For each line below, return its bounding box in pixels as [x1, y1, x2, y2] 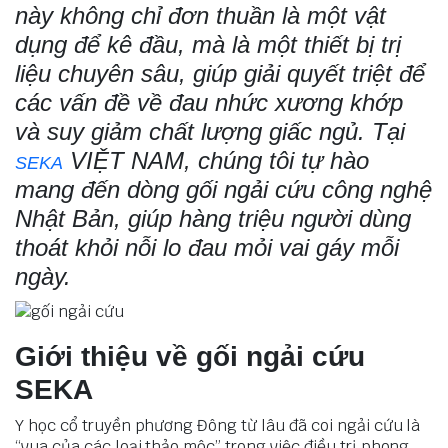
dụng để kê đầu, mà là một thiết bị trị [15, 31, 401, 59]
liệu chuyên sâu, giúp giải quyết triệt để [15, 60, 425, 88]
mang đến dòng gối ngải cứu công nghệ [15, 176, 432, 204]
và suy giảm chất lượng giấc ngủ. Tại [15, 118, 405, 146]
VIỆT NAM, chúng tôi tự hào [63, 147, 369, 175]
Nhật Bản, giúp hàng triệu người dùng [15, 205, 411, 233]
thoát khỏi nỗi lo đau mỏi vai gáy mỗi [15, 234, 399, 262]
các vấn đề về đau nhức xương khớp [15, 89, 403, 117]
